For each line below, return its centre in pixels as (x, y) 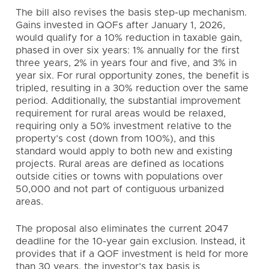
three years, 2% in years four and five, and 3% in (126, 63)
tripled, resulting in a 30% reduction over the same (132, 88)
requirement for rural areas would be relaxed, (121, 113)
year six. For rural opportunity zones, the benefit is (132, 76)
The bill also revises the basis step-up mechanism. (131, 13)
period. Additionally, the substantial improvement (128, 101)
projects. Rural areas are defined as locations (120, 164)
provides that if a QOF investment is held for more (132, 254)
